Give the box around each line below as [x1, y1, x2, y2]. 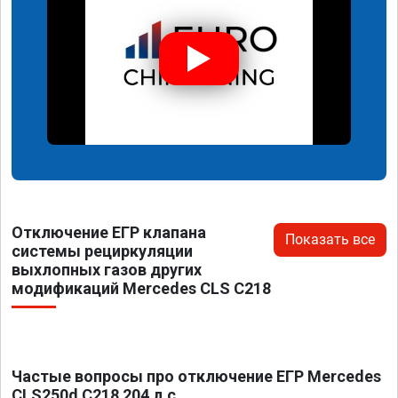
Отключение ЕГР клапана [12, 222, 206, 242]
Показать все [285, 230, 375, 248]
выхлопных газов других [12, 259, 202, 279]
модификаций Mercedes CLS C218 [12, 278, 271, 298]
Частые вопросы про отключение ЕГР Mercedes [12, 366, 381, 386]
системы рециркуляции [12, 241, 193, 260]
